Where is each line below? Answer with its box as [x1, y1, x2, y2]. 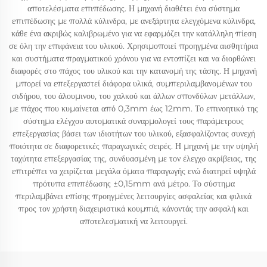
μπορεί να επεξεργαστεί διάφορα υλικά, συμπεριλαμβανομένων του [15, 78, 252, 89]
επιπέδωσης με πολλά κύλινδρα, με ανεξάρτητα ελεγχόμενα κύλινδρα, [11, 15, 256, 26]
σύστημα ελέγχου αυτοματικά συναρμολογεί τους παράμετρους [23, 116, 244, 126]
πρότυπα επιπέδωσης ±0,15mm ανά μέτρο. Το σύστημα [32, 178, 235, 189]
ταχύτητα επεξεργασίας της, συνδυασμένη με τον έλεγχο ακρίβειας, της [11, 153, 256, 164]
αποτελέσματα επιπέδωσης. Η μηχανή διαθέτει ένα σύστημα [27, 3, 240, 14]
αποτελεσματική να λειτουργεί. [79, 216, 188, 226]
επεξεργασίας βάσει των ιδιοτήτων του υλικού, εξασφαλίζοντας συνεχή [12, 128, 255, 139]
